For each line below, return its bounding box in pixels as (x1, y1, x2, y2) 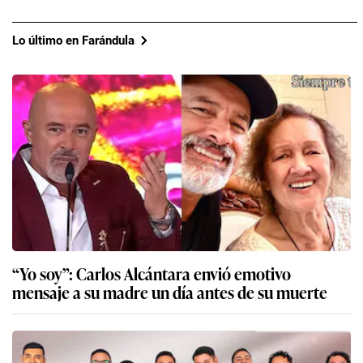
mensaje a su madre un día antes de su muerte (12, 280, 327, 305)
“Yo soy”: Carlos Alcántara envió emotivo (12, 261, 291, 286)
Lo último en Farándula (12, 32, 135, 48)
